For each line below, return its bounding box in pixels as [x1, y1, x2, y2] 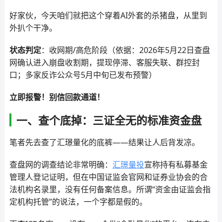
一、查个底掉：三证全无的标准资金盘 [16, 112, 202, 127]
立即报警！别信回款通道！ [9, 92, 105, 103]
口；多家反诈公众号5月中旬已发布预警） [9, 69, 157, 80]
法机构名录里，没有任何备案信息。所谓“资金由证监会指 [9, 184, 211, 195]
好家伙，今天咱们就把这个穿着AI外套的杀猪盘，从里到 [9, 10, 207, 21]
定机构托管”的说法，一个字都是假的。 [9, 196, 147, 207]
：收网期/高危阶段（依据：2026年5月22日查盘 [41, 45, 210, 55]
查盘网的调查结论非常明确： [9, 159, 112, 170]
